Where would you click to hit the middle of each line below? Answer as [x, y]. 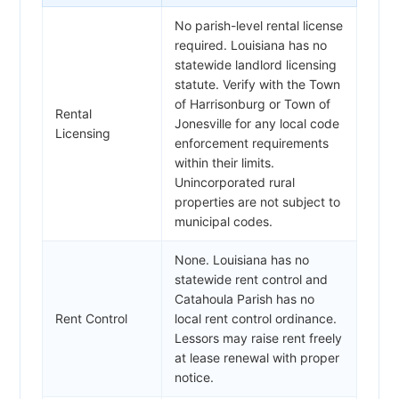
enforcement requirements [252, 142]
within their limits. [224, 162]
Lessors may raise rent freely [258, 338]
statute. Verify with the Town [257, 84]
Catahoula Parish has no [244, 298]
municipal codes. [224, 221]
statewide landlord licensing [256, 64]
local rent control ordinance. [256, 318]
